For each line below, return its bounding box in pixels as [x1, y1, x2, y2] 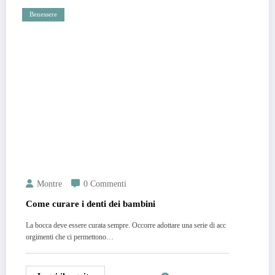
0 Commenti [83, 179, 126, 188]
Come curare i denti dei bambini [26, 198, 155, 209]
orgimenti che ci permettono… [26, 232, 114, 241]
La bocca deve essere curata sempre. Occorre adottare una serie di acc [26, 220, 226, 230]
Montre [37, 179, 62, 188]
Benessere [29, 10, 57, 18]
